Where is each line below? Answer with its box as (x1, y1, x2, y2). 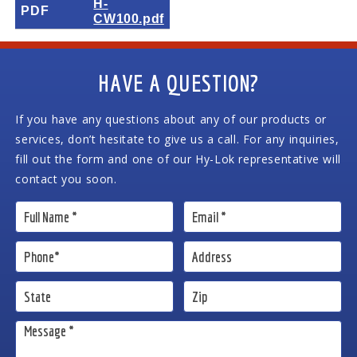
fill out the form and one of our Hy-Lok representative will (15, 151, 341, 167)
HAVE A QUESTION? (97, 69, 260, 97)
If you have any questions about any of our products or (15, 112, 327, 127)
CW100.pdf (93, 11, 164, 26)
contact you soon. (15, 171, 117, 187)
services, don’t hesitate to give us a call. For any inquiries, (15, 131, 339, 147)
